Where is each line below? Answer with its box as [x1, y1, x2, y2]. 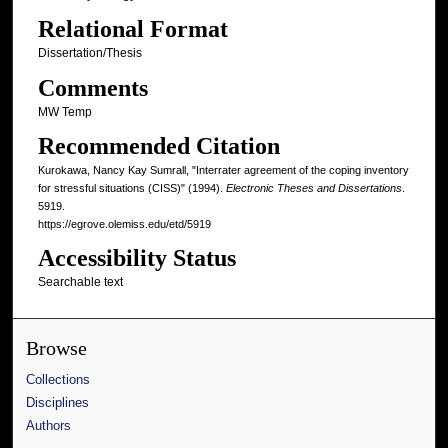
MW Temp [37, 104, 92, 119]
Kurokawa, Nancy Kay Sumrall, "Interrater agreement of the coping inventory [37, 164, 409, 177]
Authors [26, 418, 72, 434]
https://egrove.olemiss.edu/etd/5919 [37, 218, 211, 231]
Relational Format [37, 16, 228, 43]
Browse [26, 338, 88, 360]
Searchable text [37, 275, 123, 290]
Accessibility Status [37, 245, 236, 272]
